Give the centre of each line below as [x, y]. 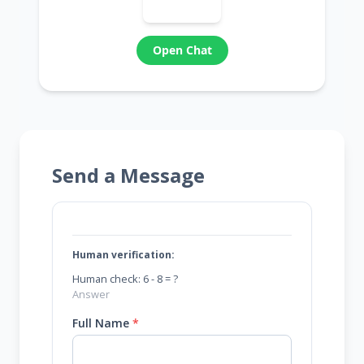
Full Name [102, 323]
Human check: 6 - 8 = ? [125, 279]
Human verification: [123, 255]
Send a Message [128, 175]
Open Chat [182, 50]
